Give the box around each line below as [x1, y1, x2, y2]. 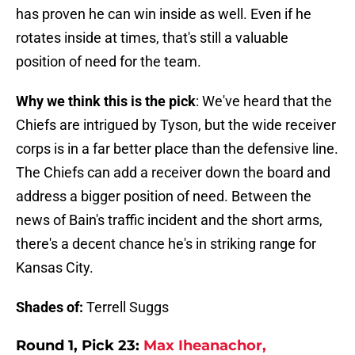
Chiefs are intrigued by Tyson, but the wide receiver [16, 116, 336, 134]
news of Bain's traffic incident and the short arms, [16, 212, 323, 229]
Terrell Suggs [83, 299, 169, 316]
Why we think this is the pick [16, 93, 196, 110]
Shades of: [16, 299, 83, 316]
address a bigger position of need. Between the [16, 188, 311, 205]
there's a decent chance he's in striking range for [16, 235, 316, 253]
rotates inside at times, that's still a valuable [16, 29, 288, 47]
